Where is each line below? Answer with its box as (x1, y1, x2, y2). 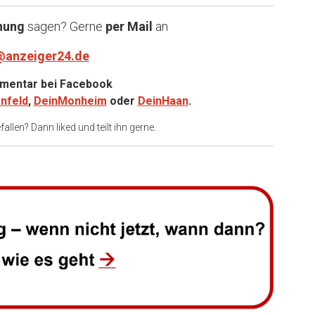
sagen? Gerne (24, 18, 103, 34)
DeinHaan (137, 94, 188, 108)
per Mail (102, 18, 155, 34)
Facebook (59, 77, 112, 91)
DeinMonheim (33, 94, 107, 108)
